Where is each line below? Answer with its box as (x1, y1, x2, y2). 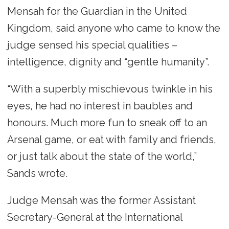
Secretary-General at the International (7, 211, 182, 223)
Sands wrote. (7, 167, 67, 179)
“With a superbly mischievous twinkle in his (7, 82, 213, 95)
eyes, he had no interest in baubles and (7, 99, 193, 112)
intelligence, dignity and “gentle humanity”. (7, 55, 209, 68)
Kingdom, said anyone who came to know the (7, 21, 220, 34)
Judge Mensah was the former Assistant (7, 194, 196, 207)
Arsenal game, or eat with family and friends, (7, 133, 216, 146)
